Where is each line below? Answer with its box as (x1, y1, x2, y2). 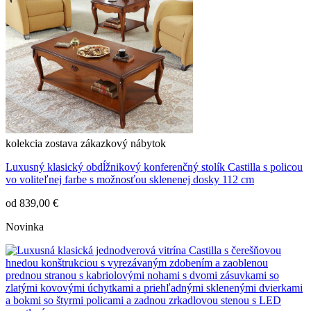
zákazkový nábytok (81, 137, 166, 150)
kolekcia (6, 137, 42, 150)
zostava (45, 137, 78, 150)
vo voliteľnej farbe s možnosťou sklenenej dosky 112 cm (6, 174, 254, 186)
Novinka (6, 221, 44, 233)
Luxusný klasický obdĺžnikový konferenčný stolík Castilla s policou (6, 161, 303, 174)
